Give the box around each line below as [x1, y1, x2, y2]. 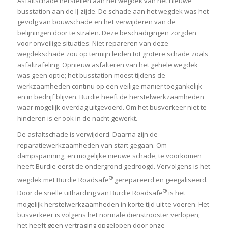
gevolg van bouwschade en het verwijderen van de [17, 17, 176, 27]
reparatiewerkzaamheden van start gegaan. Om [17, 140, 167, 150]
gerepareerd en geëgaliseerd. [112, 175, 208, 185]
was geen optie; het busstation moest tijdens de [17, 71, 165, 80]
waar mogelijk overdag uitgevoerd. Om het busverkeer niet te [17, 103, 207, 112]
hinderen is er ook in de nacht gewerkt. [17, 113, 137, 123]
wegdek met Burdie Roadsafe [17, 175, 109, 185]
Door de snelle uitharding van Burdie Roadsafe [17, 188, 163, 198]
